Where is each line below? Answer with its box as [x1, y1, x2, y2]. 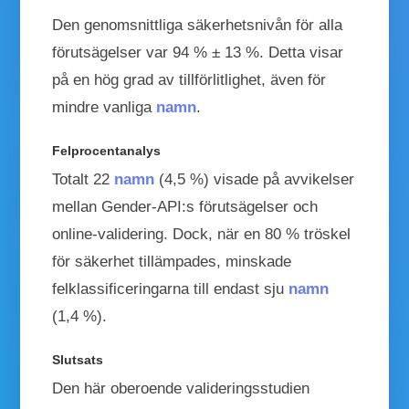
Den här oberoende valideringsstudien [52, 379, 310, 397]
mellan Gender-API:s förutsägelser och [52, 197, 319, 215]
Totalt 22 [52, 170, 115, 188]
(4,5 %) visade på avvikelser [154, 170, 355, 188]
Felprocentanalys [52, 142, 162, 158]
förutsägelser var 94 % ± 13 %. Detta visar [52, 43, 344, 61]
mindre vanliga [52, 98, 157, 116]
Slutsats [52, 351, 104, 367]
